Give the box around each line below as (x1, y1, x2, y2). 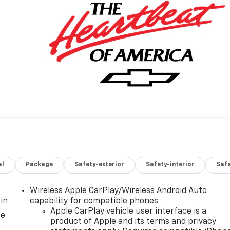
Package (26, 162, 53, 168)
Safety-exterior (74, 162, 125, 168)
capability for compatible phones (30, 197, 159, 206)
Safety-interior (146, 162, 195, 168)
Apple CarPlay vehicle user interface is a (50, 207, 207, 216)
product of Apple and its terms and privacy (50, 218, 217, 226)
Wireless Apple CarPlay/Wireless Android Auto (30, 187, 207, 196)
